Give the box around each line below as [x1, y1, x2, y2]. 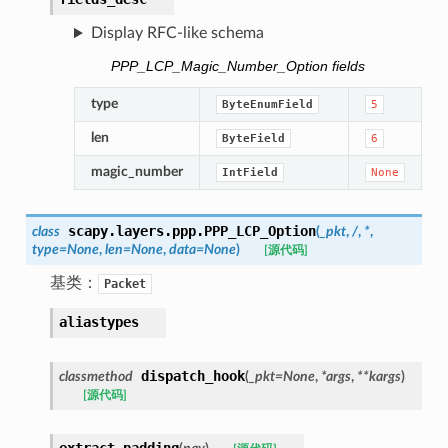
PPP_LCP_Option [203, 222, 316, 239]
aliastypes [58, 313, 139, 330]
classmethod [58, 368, 133, 384]
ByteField [221, 131, 285, 145]
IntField [221, 165, 278, 179]
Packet [103, 276, 146, 291]
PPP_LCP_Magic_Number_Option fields [110, 58, 365, 74]
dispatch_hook [140, 367, 245, 384]
